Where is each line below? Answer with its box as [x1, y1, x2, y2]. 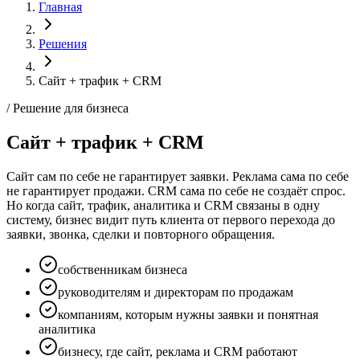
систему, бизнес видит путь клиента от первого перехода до [6, 212, 335, 227]
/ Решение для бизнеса [6, 101, 129, 115]
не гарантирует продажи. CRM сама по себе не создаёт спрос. [6, 183, 346, 198]
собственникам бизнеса [58, 262, 187, 276]
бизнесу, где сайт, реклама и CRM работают [58, 344, 297, 358]
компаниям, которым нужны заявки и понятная [58, 307, 318, 321]
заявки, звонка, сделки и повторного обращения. [6, 227, 275, 241]
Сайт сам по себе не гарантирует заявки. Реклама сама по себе [6, 169, 349, 183]
